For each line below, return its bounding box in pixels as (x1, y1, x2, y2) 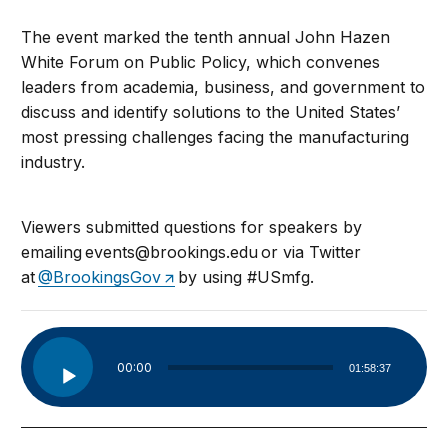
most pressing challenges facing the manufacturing (21, 126, 410, 147)
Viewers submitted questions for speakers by (21, 216, 363, 237)
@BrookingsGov (38, 266, 162, 287)
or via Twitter (258, 241, 362, 262)
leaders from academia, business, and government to (21, 76, 426, 97)
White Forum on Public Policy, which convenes (21, 51, 381, 72)
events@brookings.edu (85, 241, 259, 262)
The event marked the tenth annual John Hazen (21, 26, 391, 47)
